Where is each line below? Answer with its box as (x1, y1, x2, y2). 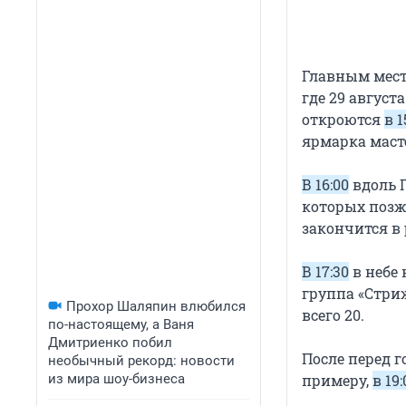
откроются (302, 110, 384, 130)
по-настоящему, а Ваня (48, 316, 194, 333)
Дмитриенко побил (48, 334, 172, 351)
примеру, (302, 371, 372, 391)
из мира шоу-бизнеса (48, 371, 185, 387)
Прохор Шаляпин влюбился (66, 298, 246, 314)
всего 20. (302, 305, 364, 325)
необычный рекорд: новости (48, 353, 235, 369)
